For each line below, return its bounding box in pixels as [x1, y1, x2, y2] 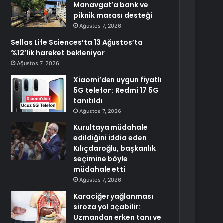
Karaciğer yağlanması [73, 191, 154, 201]
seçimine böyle [73, 154, 128, 164]
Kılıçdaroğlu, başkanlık [73, 143, 156, 153]
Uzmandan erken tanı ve [73, 212, 162, 222]
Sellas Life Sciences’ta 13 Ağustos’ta [11, 37, 143, 47]
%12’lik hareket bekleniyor [11, 48, 105, 58]
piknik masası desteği [73, 10, 153, 20]
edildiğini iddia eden [73, 133, 147, 143]
